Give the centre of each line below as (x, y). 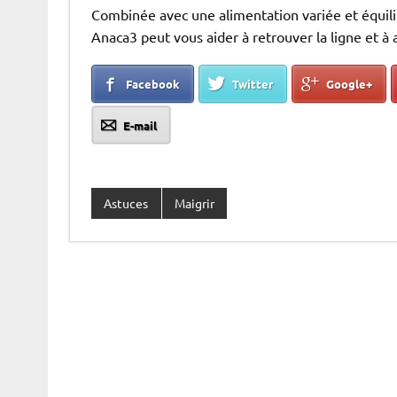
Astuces (126, 203)
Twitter (253, 84)
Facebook (152, 84)
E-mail (140, 125)
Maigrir (194, 203)
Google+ (350, 84)
